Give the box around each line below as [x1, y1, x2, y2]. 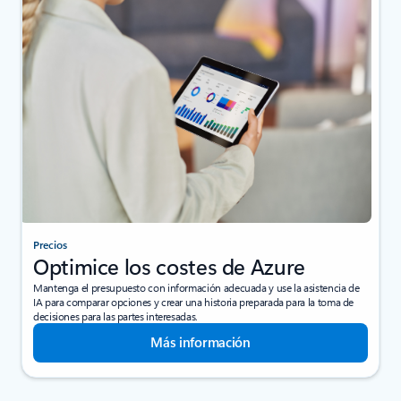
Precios [33, 236, 67, 252]
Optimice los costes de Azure [33, 251, 305, 280]
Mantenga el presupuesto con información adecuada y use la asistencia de [33, 279, 360, 294]
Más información [150, 332, 251, 351]
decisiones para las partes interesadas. [33, 308, 198, 323]
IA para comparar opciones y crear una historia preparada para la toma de [33, 294, 354, 309]
